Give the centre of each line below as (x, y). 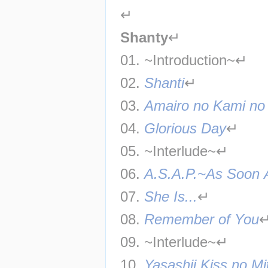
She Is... (171, 197)
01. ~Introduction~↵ (184, 60)
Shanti (165, 83)
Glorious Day (185, 129)
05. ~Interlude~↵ (174, 151)
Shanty (144, 38)
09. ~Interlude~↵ (174, 242)
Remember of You (202, 220)
